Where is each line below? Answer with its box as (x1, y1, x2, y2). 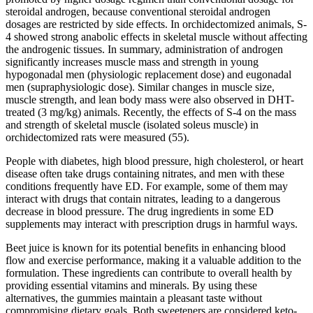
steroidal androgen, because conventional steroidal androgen (6, 6, 270, 18)
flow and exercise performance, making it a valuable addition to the (6, 254, 301, 267)
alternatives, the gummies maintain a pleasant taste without (6, 292, 262, 305)
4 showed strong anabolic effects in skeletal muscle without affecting (6, 31, 307, 43)
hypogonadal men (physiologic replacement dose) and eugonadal (6, 68, 291, 81)
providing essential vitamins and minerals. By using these (6, 279, 257, 292)
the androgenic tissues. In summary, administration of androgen (6, 43, 283, 56)
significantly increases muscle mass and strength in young (6, 56, 259, 68)
